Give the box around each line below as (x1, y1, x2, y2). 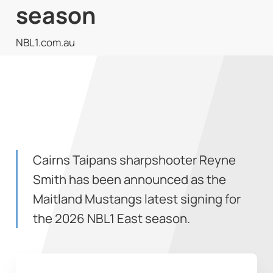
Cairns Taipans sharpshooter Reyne (33, 151, 236, 168)
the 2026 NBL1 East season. (33, 209, 191, 227)
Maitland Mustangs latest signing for (33, 190, 241, 207)
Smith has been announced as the (33, 170, 227, 188)
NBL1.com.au (15, 35, 75, 49)
